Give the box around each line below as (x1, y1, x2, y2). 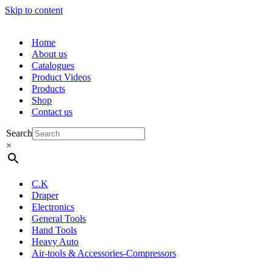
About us (32, 49, 67, 59)
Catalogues (32, 60, 74, 71)
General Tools (32, 213, 86, 224)
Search (6, 128, 32, 138)
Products (32, 83, 65, 94)
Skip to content (5, 5, 63, 15)
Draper (32, 190, 58, 200)
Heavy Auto (32, 236, 79, 247)
